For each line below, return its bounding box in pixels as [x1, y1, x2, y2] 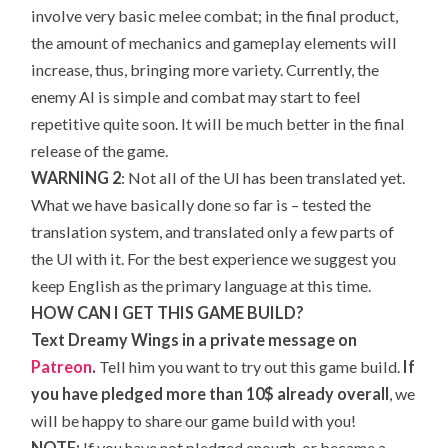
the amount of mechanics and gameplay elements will [31, 33, 398, 53]
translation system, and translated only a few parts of [31, 222, 395, 242]
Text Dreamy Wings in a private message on [31, 330, 358, 350]
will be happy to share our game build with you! [31, 411, 357, 431]
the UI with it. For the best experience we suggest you [31, 249, 397, 269]
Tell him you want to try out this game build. [96, 357, 404, 377]
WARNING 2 [31, 168, 122, 188]
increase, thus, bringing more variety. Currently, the [31, 60, 380, 80]
